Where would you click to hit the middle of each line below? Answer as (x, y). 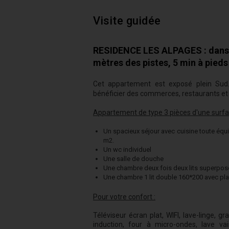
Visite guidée (127, 21)
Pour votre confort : (124, 197)
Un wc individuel (127, 150)
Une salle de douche (133, 159)
